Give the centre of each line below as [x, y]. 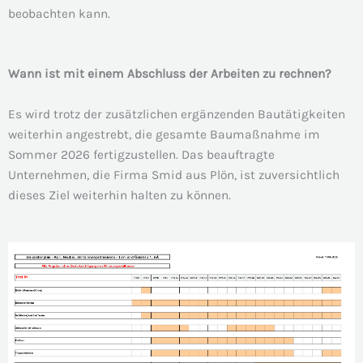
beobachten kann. [59, 13]
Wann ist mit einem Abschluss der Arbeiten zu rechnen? [170, 74]
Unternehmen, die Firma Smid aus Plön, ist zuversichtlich [174, 175]
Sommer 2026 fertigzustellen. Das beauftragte [141, 155]
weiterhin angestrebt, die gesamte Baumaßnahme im [164, 135]
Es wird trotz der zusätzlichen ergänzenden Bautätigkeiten [177, 115]
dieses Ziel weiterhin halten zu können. [120, 196]
